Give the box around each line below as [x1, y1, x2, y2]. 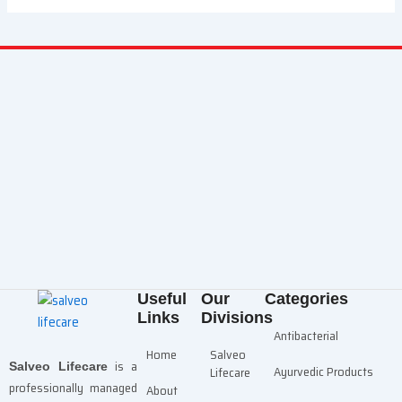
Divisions [201, 308, 273, 327]
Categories [265, 289, 349, 308]
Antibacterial [274, 325, 339, 345]
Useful [136, 289, 187, 308]
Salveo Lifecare [9, 358, 108, 373]
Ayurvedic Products [274, 361, 374, 381]
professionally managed [9, 377, 137, 398]
